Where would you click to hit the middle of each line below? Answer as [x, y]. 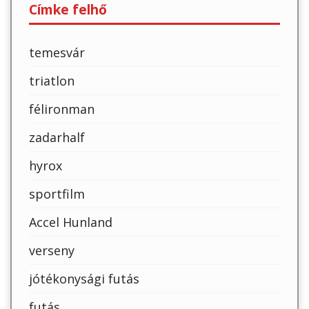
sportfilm [57, 194]
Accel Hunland [71, 222]
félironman [62, 109]
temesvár [57, 53]
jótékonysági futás [84, 279]
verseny [52, 251]
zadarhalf [57, 138]
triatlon [52, 81]
